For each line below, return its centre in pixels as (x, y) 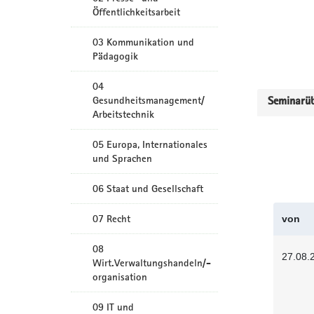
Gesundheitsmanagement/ (149, 100)
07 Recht (111, 219)
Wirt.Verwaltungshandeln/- (152, 263)
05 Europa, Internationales (150, 144)
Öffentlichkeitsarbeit (136, 12)
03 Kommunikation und (143, 42)
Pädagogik (115, 56)
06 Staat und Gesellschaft (148, 189)
